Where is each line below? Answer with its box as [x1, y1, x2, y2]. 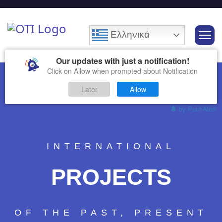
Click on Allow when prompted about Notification [47, 66, 198, 76]
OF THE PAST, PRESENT [14, 208, 208, 218]
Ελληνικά [108, 29, 150, 40]
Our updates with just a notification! [55, 55, 189, 66]
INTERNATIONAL [47, 141, 175, 151]
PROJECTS [51, 165, 171, 190]
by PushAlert [179, 104, 216, 113]
